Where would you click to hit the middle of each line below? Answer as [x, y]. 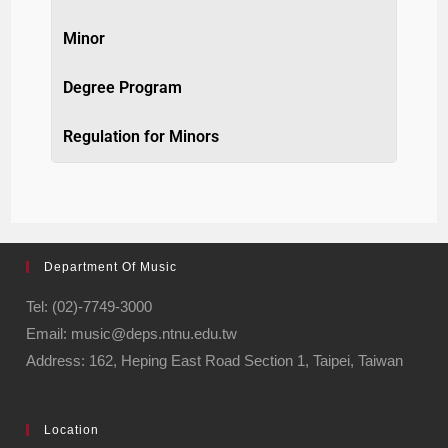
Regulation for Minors [141, 136]
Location [72, 429]
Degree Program [123, 87]
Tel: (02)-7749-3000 [89, 306]
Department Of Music [111, 266]
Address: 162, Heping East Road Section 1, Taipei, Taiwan [215, 360]
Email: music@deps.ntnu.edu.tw [132, 333]
